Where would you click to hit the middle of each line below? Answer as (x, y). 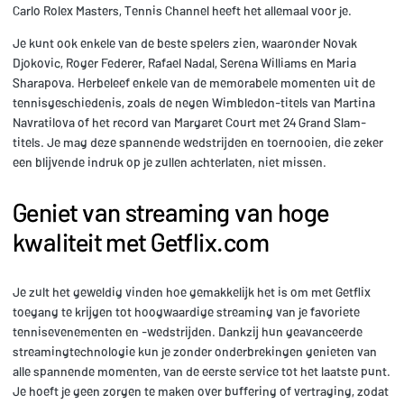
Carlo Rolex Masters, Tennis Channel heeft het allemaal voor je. (182, 10)
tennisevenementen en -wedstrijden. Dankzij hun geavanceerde (188, 331)
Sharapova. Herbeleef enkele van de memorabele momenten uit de (194, 82)
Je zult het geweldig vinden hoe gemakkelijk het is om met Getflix (192, 291)
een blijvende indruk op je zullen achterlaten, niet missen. (170, 161)
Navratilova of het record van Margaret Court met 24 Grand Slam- (189, 122)
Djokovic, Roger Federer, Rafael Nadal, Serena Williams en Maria (184, 62)
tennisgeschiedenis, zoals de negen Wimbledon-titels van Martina (194, 102)
